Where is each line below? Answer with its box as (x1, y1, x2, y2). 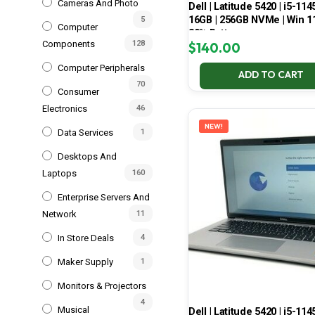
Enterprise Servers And (58, 191, 150, 202)
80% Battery (188, 27, 243, 40)
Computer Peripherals (58, 62, 145, 73)
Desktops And (58, 150, 117, 162)
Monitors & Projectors (58, 280, 146, 291)
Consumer (58, 86, 99, 97)
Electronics (42, 103, 87, 114)
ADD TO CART (238, 68, 304, 82)
